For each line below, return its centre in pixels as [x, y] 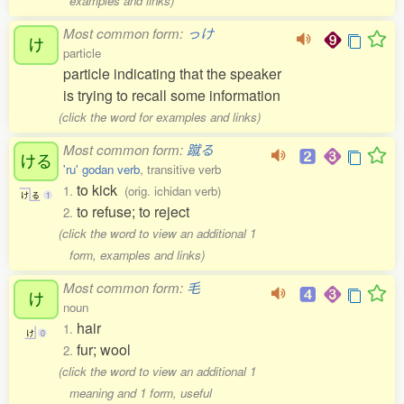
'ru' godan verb [101, 169]
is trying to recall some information [172, 95]
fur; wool [104, 349]
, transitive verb [180, 169]
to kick [101, 190]
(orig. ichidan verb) [173, 191]
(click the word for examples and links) [160, 117]
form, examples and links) [137, 255]
